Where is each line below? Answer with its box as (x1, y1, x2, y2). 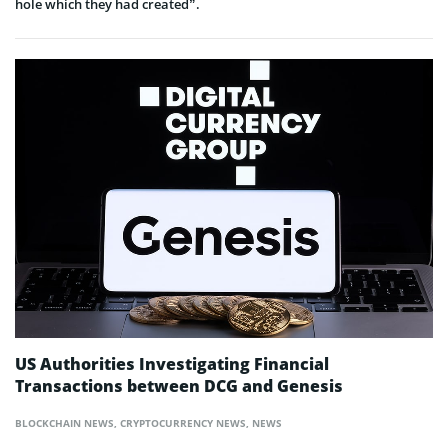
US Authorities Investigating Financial (15, 352, 329, 375)
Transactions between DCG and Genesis (15, 374, 343, 397)
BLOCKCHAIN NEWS (15, 415, 114, 430)
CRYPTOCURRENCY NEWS (120, 415, 246, 430)
